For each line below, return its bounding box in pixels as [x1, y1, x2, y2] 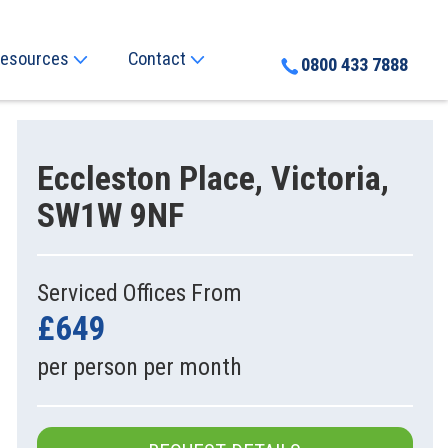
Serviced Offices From [36, 279, 242, 307]
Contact [127, 48, 190, 70]
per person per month [36, 353, 242, 381]
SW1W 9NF [36, 195, 184, 235]
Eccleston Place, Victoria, [36, 158, 389, 198]
